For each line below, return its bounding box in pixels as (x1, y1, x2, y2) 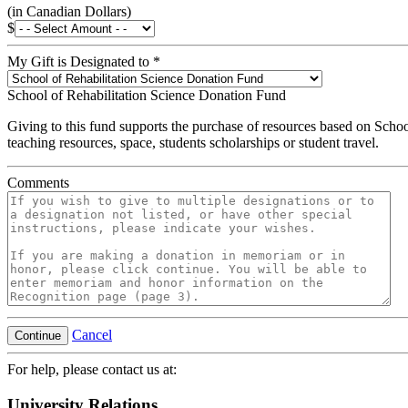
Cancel (72, 326, 112, 342)
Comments (7, 174, 69, 190)
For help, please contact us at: (7, 361, 177, 377)
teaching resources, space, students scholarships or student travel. (7, 134, 379, 150)
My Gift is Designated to (7, 53, 153, 69)
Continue (15, 328, 61, 342)
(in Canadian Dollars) (7, 3, 131, 19)
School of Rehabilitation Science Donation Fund (7, 87, 286, 103)
